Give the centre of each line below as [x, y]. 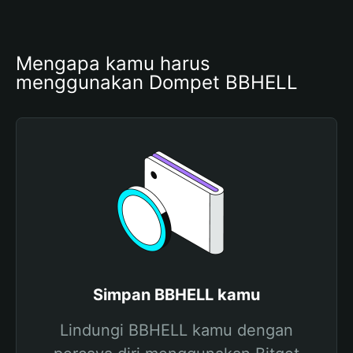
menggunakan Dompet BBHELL [157, 82]
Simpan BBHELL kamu [176, 295]
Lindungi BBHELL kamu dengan [176, 330]
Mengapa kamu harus [113, 63]
